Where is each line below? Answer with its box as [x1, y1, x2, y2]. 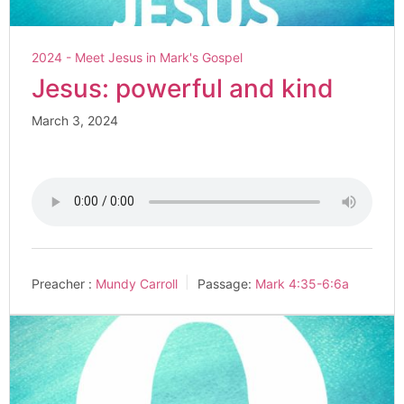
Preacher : [32, 275, 92, 291]
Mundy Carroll [96, 275, 178, 291]
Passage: [197, 275, 252, 291]
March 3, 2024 [32, 112, 118, 128]
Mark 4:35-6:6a [255, 275, 349, 291]
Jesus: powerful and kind [32, 72, 334, 104]
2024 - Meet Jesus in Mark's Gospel [32, 49, 243, 65]
